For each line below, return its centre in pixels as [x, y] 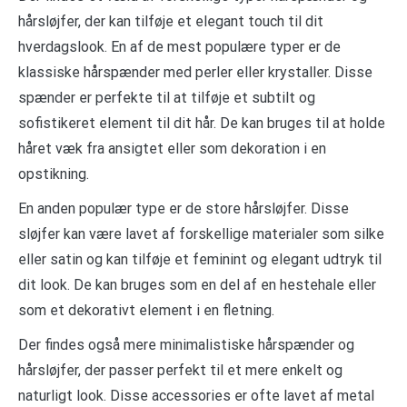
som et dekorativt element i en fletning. [146, 310]
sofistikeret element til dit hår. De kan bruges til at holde [202, 123]
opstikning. [54, 174]
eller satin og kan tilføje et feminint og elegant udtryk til [200, 259]
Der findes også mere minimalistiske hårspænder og [186, 344]
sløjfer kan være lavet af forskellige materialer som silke [201, 233]
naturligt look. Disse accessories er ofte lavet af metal [196, 395]
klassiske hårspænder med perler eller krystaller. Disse [195, 72]
